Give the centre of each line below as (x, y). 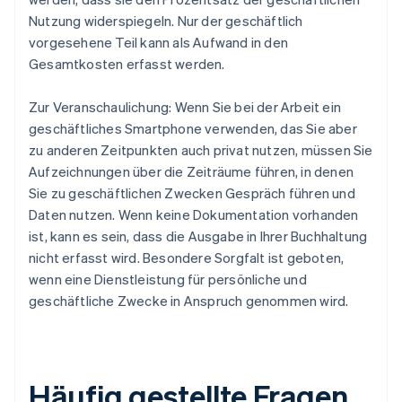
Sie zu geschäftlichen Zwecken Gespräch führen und (192, 193)
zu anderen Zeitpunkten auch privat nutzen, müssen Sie (201, 150)
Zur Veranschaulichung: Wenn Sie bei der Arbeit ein (185, 107)
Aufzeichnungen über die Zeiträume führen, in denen (192, 172)
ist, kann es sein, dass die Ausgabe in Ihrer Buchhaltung (198, 236)
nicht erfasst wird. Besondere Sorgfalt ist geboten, (187, 258)
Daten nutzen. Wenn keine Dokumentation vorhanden (194, 215)
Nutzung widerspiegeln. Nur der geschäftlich (166, 21)
